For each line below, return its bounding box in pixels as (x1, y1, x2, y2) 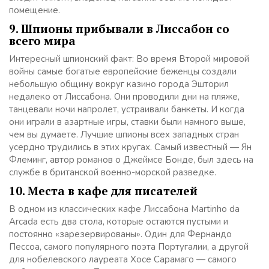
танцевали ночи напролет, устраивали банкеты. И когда (9, 103, 244, 115)
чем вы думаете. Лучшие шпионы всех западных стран (9, 128, 239, 141)
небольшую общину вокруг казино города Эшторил (9, 78, 229, 90)
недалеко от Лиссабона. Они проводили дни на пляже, (9, 91, 240, 103)
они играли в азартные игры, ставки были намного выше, (9, 116, 246, 128)
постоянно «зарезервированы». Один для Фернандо (9, 228, 232, 240)
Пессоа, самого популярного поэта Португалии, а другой (9, 241, 249, 253)
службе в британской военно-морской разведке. (9, 166, 216, 178)
